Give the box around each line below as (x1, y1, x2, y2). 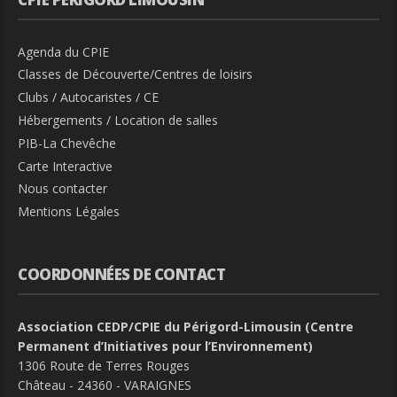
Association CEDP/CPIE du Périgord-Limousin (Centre (18, 317, 354, 335)
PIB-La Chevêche (18, 134, 116, 152)
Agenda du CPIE (18, 43, 109, 60)
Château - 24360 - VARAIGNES (18, 376, 191, 393)
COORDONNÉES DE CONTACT (18, 263, 225, 284)
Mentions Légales (18, 203, 120, 221)
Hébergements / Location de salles (18, 111, 218, 128)
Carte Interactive (18, 157, 113, 175)
